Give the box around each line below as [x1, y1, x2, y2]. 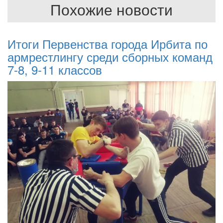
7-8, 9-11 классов [7, 61, 102, 78]
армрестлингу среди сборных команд [7, 48, 213, 65]
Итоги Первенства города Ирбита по [7, 35, 208, 52]
